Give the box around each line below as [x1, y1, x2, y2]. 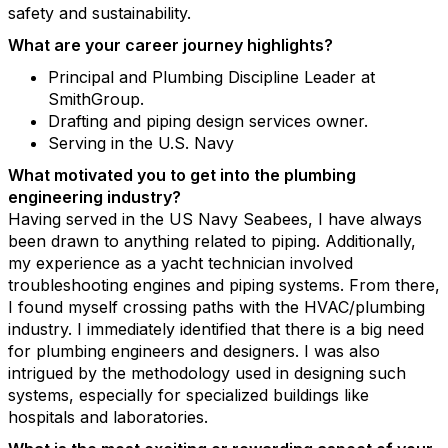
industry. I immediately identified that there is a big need [8, 319, 424, 339]
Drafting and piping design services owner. [48, 111, 368, 131]
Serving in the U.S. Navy [48, 133, 234, 153]
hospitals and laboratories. [8, 407, 208, 427]
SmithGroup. [48, 89, 144, 109]
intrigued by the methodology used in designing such [8, 363, 406, 383]
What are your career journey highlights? [8, 35, 333, 55]
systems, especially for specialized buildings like [8, 385, 369, 405]
